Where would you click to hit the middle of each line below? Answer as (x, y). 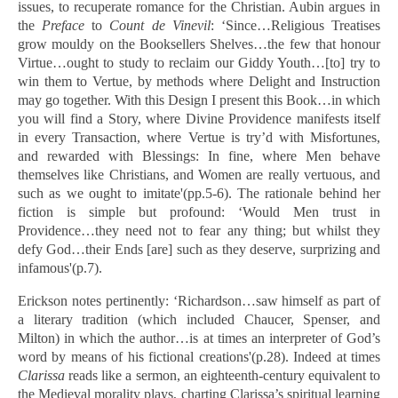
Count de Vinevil (160, 25)
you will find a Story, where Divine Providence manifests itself (199, 119)
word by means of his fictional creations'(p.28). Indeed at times (199, 357)
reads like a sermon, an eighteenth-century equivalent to (223, 375)
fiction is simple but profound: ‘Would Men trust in (199, 212)
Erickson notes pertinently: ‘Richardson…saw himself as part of (199, 301)
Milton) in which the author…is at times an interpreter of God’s (199, 338)
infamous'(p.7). (60, 268)
